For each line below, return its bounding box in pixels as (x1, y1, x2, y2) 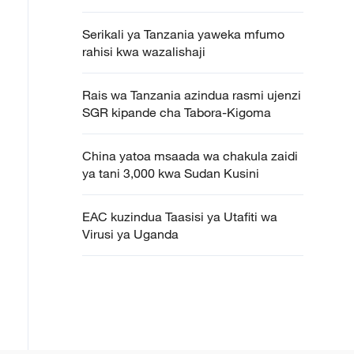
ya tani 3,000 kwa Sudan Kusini (82, 165, 259, 181)
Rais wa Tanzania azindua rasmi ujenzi (82, 87, 301, 103)
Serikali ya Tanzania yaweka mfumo (82, 26, 284, 42)
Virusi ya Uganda (82, 226, 179, 242)
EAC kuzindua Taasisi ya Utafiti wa (82, 209, 277, 224)
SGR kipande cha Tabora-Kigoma (82, 104, 277, 120)
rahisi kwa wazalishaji (82, 43, 212, 59)
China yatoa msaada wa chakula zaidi (82, 148, 298, 164)
